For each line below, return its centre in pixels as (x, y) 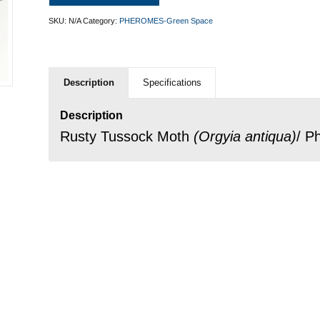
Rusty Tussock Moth (127, 136)
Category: (101, 21)
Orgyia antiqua (245, 136)
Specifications (172, 82)
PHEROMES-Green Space (166, 21)
